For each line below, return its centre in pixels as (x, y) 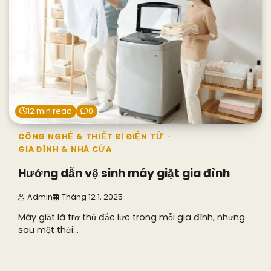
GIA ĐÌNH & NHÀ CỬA (65, 149)
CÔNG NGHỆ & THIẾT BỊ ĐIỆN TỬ (91, 137)
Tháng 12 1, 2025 (92, 197)
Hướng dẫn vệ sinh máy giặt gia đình (124, 174)
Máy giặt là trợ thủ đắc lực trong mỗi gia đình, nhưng (132, 217)
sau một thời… (48, 230)
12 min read (50, 111)
